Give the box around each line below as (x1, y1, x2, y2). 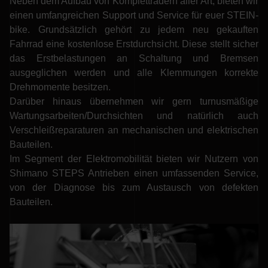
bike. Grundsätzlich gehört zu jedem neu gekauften (10, 25, 258, 35)
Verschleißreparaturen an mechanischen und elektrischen (10, 125, 258, 136)
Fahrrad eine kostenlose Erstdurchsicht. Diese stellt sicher (10, 39, 258, 50)
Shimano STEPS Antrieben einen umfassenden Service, (10, 168, 258, 179)
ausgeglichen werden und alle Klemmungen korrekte (10, 68, 258, 78)
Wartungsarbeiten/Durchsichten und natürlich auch (10, 111, 258, 121)
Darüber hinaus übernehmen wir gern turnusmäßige (10, 96, 258, 107)
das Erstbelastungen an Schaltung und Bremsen (10, 53, 258, 64)
